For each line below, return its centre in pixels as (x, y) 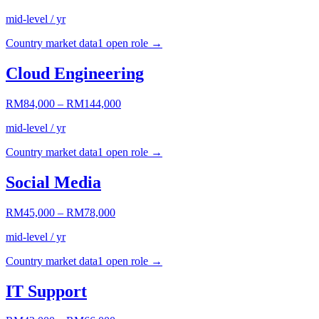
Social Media (53, 182)
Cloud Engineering (75, 73)
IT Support (46, 291)
